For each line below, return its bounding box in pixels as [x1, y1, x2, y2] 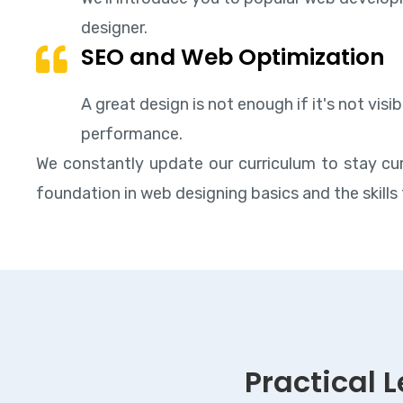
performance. [81, 123, 183, 144]
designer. [81, 17, 148, 38]
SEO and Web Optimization [81, 40, 385, 73]
